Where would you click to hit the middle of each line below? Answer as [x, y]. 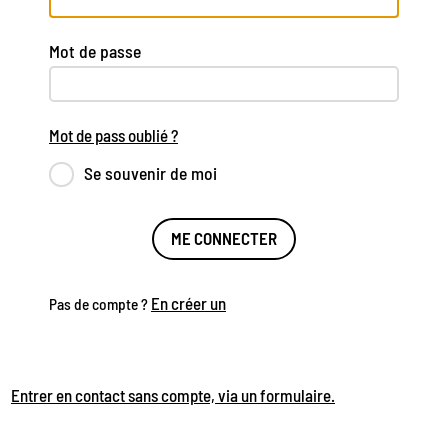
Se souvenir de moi [151, 172]
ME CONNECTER [224, 238]
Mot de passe [95, 50]
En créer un [188, 302]
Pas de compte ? [100, 303]
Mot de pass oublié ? [113, 134]
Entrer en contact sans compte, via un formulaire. [173, 394]
